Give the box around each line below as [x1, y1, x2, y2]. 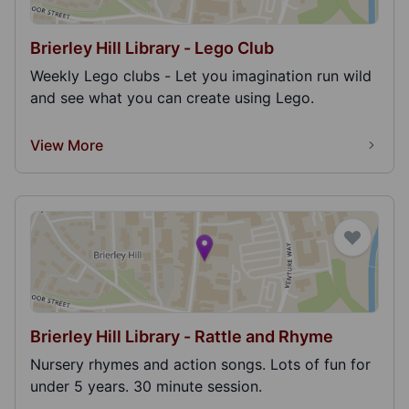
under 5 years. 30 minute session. [30, 377, 262, 395]
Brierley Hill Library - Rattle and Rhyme [30, 327, 333, 346]
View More [30, 136, 103, 154]
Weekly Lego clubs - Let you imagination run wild [30, 67, 372, 85]
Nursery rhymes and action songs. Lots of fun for [30, 355, 371, 373]
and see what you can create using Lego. [30, 89, 314, 107]
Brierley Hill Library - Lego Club [30, 38, 274, 58]
